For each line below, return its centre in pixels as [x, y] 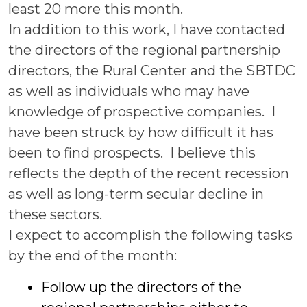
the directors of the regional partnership [144, 50]
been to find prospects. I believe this [132, 153]
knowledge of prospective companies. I [142, 112]
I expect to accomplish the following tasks [150, 235]
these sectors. [55, 214]
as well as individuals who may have [129, 91]
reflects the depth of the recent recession [149, 173]
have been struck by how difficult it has [141, 132]
